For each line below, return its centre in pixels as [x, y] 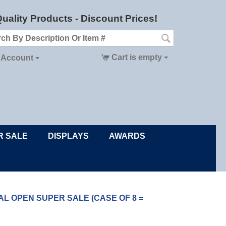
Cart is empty [136, 57]
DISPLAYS [68, 136]
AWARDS [127, 136]
